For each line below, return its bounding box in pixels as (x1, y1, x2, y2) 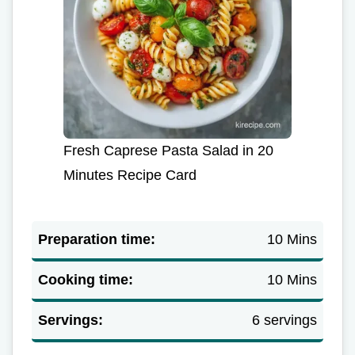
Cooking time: (38, 271, 133, 288)
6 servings (252, 311, 317, 328)
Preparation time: (38, 231, 155, 247)
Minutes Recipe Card (63, 166, 197, 183)
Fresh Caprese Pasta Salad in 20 (63, 142, 273, 158)
